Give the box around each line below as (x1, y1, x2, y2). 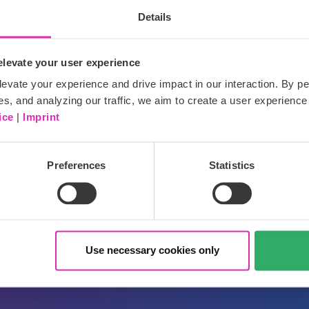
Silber (127, 121, 157, 136)
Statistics (209, 159, 255, 172)
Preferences (47, 159, 106, 172)
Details (137, 11, 172, 23)
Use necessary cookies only (85, 244, 219, 257)
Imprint (23, 111, 60, 123)
